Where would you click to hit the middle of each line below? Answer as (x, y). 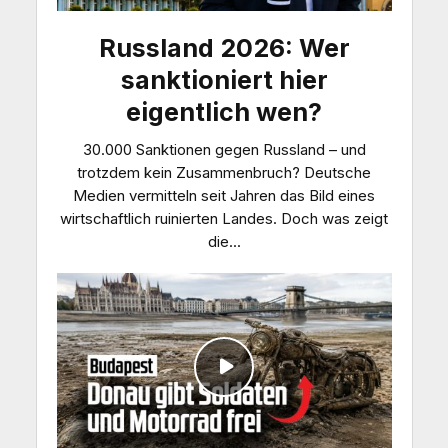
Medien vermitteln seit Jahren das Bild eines (224, 195)
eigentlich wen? (224, 111)
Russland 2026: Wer (224, 47)
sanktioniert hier (224, 79)
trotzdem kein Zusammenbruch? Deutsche (224, 172)
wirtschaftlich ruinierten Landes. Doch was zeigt (224, 218)
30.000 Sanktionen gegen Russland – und (224, 149)
